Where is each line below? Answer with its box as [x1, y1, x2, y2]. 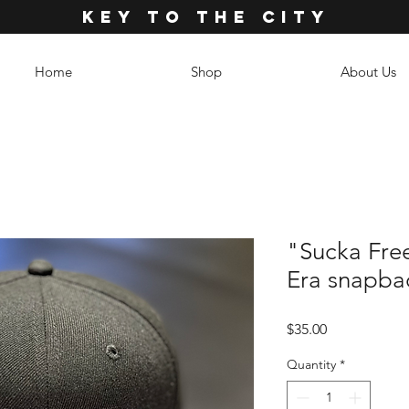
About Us [341, 63, 396, 80]
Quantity [287, 356, 336, 372]
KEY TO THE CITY [81, 6, 330, 27]
